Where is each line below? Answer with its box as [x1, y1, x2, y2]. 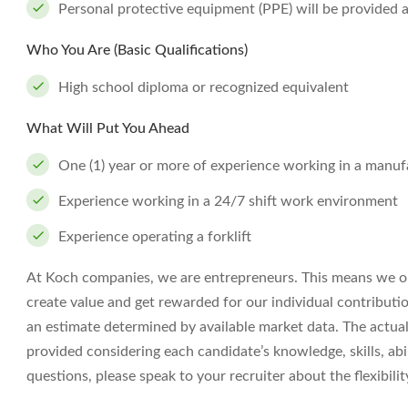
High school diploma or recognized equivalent [58, 80, 349, 95]
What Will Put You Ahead [26, 121, 189, 136]
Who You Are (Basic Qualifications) [26, 43, 248, 57]
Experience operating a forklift [58, 229, 251, 244]
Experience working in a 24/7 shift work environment [58, 194, 398, 209]
